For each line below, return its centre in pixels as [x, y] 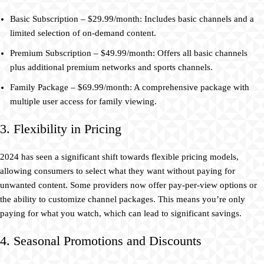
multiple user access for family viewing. [83, 101]
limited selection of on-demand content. [83, 33]
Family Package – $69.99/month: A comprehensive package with [130, 87]
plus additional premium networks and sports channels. [111, 67]
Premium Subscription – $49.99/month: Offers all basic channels [129, 53]
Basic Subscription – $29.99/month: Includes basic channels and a [132, 19]
